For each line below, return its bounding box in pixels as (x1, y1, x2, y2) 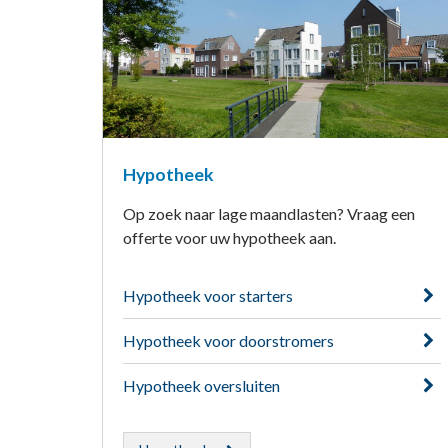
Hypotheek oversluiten (123, 376, 280, 396)
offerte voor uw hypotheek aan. (123, 228, 336, 248)
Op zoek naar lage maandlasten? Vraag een (123, 204, 415, 224)
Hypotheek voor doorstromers (123, 331, 334, 351)
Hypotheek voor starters (123, 286, 293, 306)
